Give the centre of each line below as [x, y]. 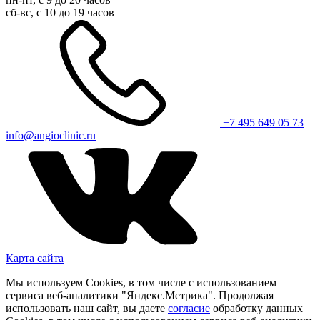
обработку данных [256, 308]
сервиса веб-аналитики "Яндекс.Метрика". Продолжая [140, 295]
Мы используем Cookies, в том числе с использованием [141, 282]
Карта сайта [35, 258]
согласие [189, 308]
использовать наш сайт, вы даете [87, 308]
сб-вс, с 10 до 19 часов [60, 12]
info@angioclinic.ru [51, 135]
